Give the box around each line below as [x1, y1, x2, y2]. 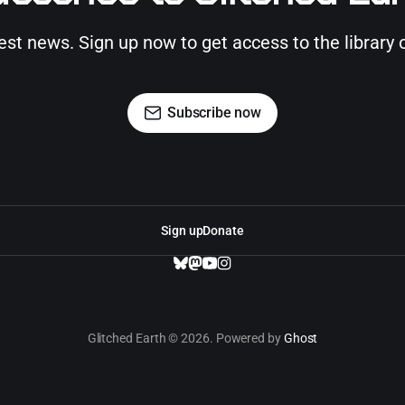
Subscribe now [167, 104, 261, 121]
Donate [202, 223, 244, 238]
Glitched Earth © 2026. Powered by [87, 331, 284, 345]
